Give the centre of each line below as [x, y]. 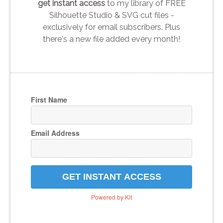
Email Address [55, 133]
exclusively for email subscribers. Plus [111, 27]
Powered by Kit [111, 197]
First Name [49, 99]
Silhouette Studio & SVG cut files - [111, 15]
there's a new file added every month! [111, 39]
